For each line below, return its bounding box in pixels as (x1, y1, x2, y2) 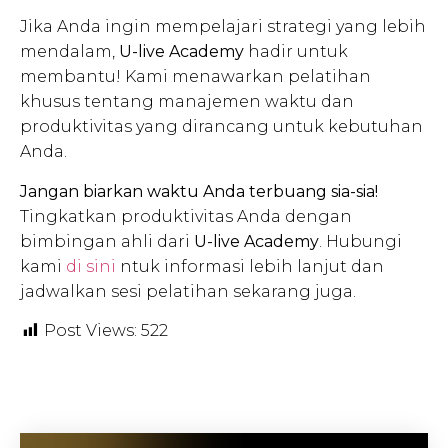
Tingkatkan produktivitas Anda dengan (20, 206, 352, 226)
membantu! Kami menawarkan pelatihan (20, 67, 371, 87)
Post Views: (44, 321, 137, 341)
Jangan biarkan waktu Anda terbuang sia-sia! (20, 181, 378, 201)
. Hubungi (319, 231, 402, 251)
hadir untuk (244, 42, 348, 62)
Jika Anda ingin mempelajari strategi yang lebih (20, 17, 426, 37)
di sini (62, 256, 116, 276)
